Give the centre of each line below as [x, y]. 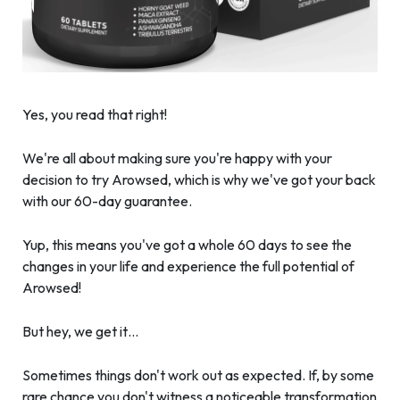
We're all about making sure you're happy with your [177, 158]
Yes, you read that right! [95, 114]
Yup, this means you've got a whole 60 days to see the [187, 244]
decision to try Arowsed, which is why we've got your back [199, 179]
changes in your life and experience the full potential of [188, 266]
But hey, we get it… [80, 331]
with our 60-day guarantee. [107, 200]
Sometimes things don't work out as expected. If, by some [198, 375]
